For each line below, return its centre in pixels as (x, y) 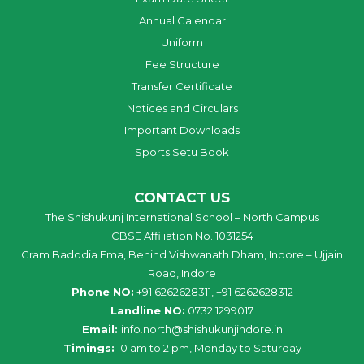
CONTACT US (182, 197)
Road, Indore (182, 273)
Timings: (89, 347)
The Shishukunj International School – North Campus (182, 217)
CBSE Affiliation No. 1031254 (182, 235)
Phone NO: (102, 291)
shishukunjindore (227, 329)
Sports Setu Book (182, 152)
